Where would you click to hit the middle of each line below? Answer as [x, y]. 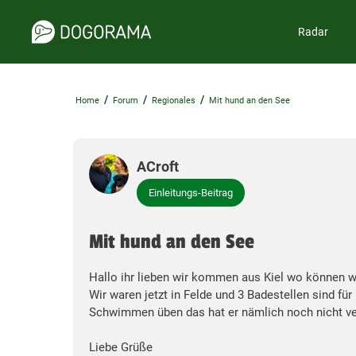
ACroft [158, 166]
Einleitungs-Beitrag [191, 193]
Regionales [174, 101]
